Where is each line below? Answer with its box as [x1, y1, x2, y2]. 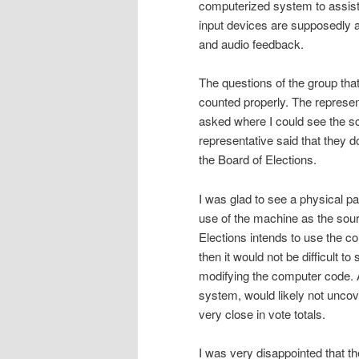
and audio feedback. [199, 34, 304, 52]
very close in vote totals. [199, 305, 325, 322]
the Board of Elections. [199, 151, 317, 168]
